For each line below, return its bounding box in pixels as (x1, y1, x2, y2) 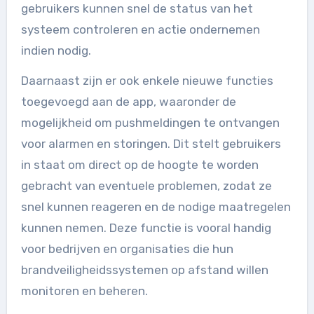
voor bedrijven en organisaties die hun (20, 241, 233, 256)
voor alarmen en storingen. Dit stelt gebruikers (20, 136, 281, 151)
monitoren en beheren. (20, 283, 148, 298)
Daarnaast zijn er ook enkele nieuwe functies (20, 73, 273, 88)
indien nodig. (20, 43, 91, 57)
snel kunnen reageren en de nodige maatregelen (20, 199, 291, 214)
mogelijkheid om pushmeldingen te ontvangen (20, 115, 280, 130)
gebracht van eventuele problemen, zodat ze (20, 178, 272, 193)
